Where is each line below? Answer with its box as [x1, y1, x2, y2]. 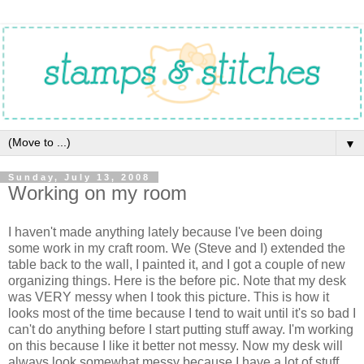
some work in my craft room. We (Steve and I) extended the [8, 240, 345, 255]
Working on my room [8, 181, 187, 204]
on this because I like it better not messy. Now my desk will [8, 338, 343, 353]
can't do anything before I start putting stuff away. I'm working [8, 322, 353, 336]
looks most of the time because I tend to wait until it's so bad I [8, 305, 356, 320]
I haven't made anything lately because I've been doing [8, 224, 323, 239]
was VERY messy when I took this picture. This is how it [8, 289, 329, 304]
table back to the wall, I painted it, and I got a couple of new [8, 257, 345, 271]
